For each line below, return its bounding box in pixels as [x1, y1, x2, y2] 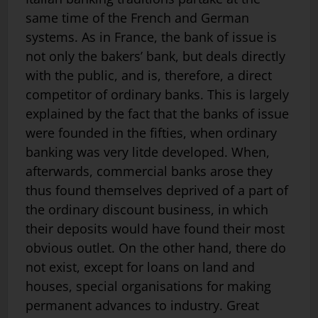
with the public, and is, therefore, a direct [26, 66, 272, 84]
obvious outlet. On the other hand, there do [26, 238, 286, 256]
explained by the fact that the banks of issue [26, 104, 289, 122]
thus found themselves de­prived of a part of [26, 181, 288, 199]
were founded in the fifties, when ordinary [26, 124, 277, 141]
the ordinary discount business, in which [26, 200, 268, 218]
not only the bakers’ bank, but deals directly [26, 47, 285, 65]
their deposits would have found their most [26, 219, 285, 237]
